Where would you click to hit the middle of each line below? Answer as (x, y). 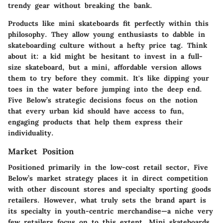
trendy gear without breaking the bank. (80, 6)
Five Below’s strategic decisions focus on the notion (103, 100)
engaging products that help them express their (95, 122)
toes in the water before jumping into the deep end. (105, 89)
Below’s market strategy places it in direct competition (108, 178)
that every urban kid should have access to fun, (96, 111)
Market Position (41, 152)
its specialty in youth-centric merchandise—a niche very (111, 211)
